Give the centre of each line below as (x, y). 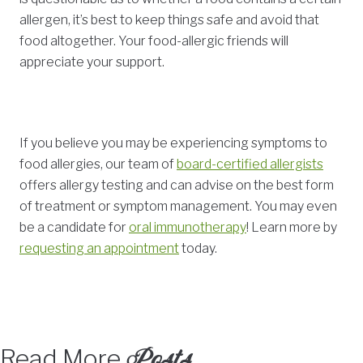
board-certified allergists (250, 164)
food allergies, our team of (98, 164)
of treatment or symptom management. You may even (178, 207)
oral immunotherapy (188, 228)
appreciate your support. (92, 62)
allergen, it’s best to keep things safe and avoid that (169, 20)
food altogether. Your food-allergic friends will (154, 41)
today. (198, 249)
